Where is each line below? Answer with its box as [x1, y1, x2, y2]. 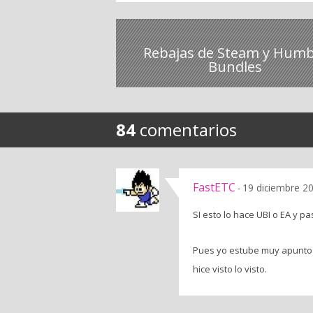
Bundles [208, 57, 262, 76]
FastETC [193, 179, 235, 195]
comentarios [136, 117, 237, 141]
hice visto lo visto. [193, 262, 267, 275]
